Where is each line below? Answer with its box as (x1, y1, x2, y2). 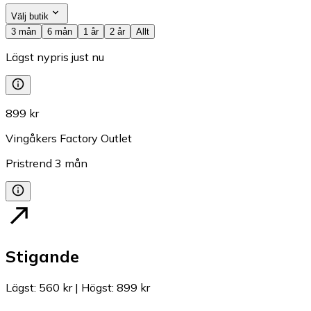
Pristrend (6, 156, 52, 171)
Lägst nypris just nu (6, 50, 104, 65)
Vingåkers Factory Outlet (6, 131, 132, 146)
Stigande (6, 246, 79, 267)
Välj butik (11, 11, 49, 22)
